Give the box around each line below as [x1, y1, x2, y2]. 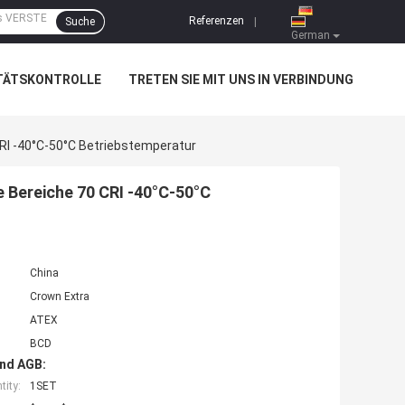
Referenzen [189, 14, 244, 28]
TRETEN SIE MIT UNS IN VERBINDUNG [128, 72, 353, 87]
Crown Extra [30, 290, 89, 304]
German [291, 29, 330, 42]
